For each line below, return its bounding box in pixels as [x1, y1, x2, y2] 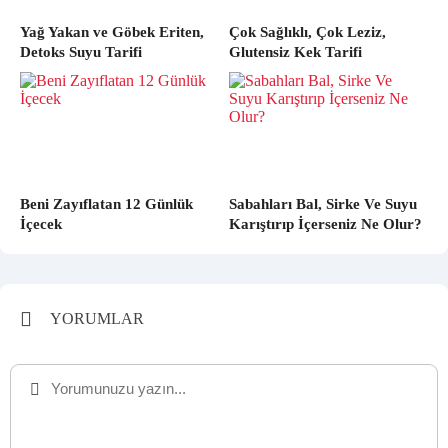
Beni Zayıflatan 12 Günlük [20, 196, 193, 213]
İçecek [20, 216, 62, 233]
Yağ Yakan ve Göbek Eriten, [20, 24, 204, 41]
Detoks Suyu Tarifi [20, 44, 142, 61]
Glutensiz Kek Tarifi [229, 44, 362, 61]
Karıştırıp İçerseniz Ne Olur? [229, 216, 422, 233]
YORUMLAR [50, 310, 144, 328]
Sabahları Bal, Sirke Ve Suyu [229, 196, 417, 213]
